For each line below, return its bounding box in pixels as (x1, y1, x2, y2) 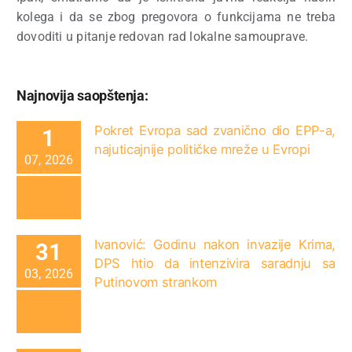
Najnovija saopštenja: (16, 86, 148, 104)
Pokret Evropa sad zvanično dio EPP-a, (94, 122, 335, 138)
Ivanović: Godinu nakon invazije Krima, (94, 236, 335, 252)
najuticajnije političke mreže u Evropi (94, 141, 310, 157)
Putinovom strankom (94, 273, 218, 290)
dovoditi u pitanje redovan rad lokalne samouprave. (16, 28, 309, 44)
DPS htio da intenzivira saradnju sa (94, 255, 335, 271)
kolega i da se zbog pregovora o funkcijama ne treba (16, 9, 335, 24)
